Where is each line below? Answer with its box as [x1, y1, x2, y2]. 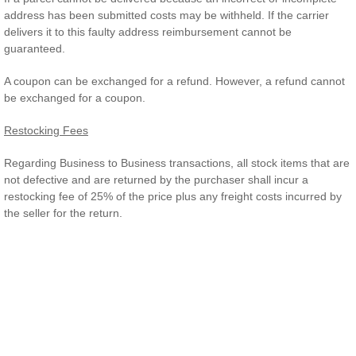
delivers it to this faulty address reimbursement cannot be [4, 25, 292, 38]
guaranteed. [4, 42, 65, 55]
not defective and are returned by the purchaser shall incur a [4, 173, 308, 186]
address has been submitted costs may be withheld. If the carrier [4, 9, 329, 21]
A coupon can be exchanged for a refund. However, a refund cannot [4, 75, 345, 87]
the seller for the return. [4, 207, 122, 219]
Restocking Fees [4, 124, 88, 137]
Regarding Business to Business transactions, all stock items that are [4, 157, 350, 169]
